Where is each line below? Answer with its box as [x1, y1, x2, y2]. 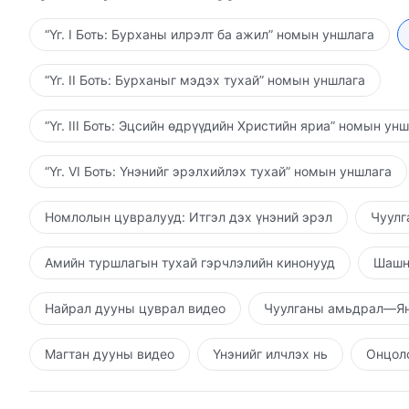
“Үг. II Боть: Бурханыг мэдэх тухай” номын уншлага [45, 71, 365, 88]
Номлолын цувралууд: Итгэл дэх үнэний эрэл [45, 208, 332, 225]
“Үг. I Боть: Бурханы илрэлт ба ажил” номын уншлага [45, 26, 374, 42]
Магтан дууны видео [45, 345, 174, 362]
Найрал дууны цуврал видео [45, 299, 225, 316]
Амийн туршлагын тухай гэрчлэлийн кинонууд [45, 254, 335, 270]
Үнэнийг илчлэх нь [213, 345, 328, 362]
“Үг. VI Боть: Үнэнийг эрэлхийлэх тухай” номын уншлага [45, 163, 392, 179]
